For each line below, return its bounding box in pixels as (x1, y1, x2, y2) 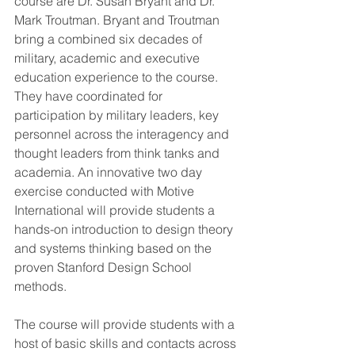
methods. (14, 278, 67, 295)
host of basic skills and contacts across (14, 335, 239, 352)
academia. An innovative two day (14, 164, 205, 181)
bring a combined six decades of (14, 31, 205, 48)
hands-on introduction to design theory (14, 221, 236, 238)
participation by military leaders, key (14, 107, 222, 124)
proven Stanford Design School (14, 259, 195, 276)
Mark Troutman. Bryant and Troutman (14, 12, 223, 29)
